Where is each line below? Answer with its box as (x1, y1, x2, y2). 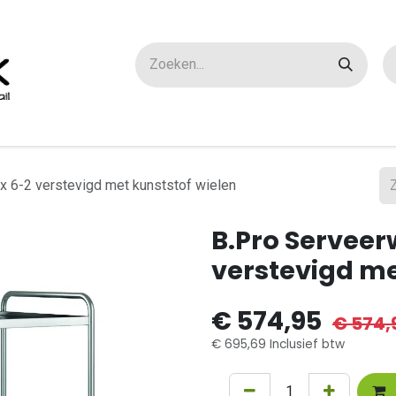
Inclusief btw (266, 336, 345, 353)
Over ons (101, 114, 164, 134)
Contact (221, 114, 279, 134)
